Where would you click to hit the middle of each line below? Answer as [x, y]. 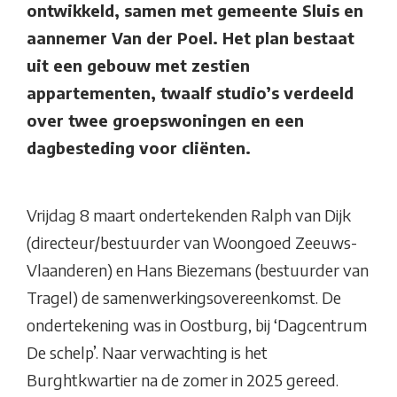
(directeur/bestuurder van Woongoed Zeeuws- [192, 243]
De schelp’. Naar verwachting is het [147, 353]
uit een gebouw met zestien [138, 66]
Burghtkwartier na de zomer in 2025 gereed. [183, 380]
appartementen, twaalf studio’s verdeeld [190, 93]
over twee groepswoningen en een [165, 121]
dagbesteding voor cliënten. [139, 148]
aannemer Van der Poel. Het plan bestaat [191, 38]
